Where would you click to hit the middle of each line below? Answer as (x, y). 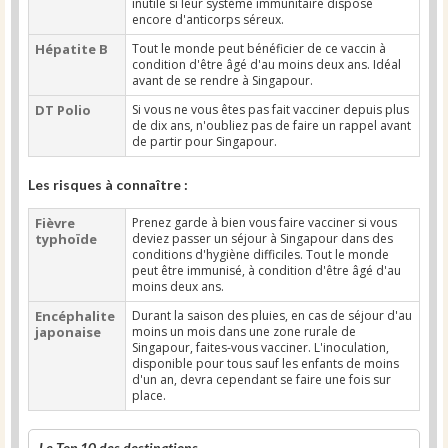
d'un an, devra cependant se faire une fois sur (261, 379)
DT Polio (63, 110)
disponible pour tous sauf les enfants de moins (265, 363)
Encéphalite (75, 316)
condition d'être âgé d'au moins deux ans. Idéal (266, 64)
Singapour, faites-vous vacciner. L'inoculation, (260, 347)
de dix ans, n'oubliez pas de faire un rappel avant (271, 125)
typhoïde (66, 239)
